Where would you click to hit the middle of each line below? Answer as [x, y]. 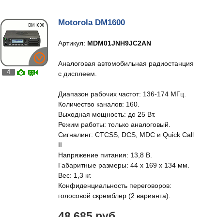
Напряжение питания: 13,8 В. [105, 155]
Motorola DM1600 [92, 23]
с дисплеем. [77, 74]
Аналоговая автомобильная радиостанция [126, 63]
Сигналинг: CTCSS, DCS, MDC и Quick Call [126, 135]
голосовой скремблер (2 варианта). [114, 196]
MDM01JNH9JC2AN [119, 43]
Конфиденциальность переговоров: [115, 186]
